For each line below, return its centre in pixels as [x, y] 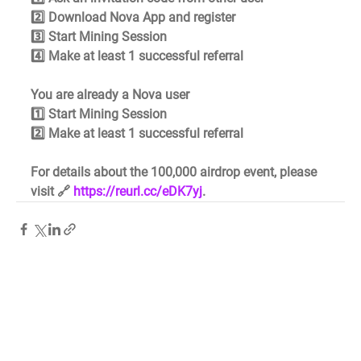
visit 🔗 [52, 192]
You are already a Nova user [112, 95]
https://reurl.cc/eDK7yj [138, 192]
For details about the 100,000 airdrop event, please [175, 172]
